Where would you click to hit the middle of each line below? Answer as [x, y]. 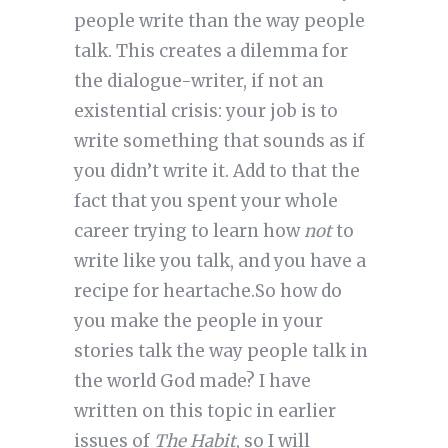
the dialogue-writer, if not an [198, 81]
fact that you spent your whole [205, 201]
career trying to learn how [188, 231]
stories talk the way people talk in [220, 351]
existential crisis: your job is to [205, 111]
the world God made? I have [192, 381]
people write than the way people [219, 21]
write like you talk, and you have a [219, 261]
